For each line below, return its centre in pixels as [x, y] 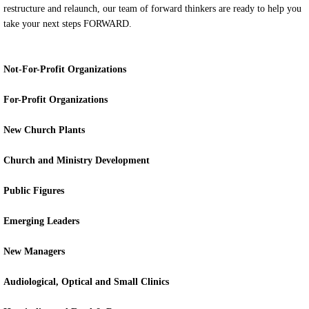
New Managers [34, 251]
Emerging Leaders [41, 221]
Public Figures [34, 191]
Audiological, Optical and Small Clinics [86, 282]
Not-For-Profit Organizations [65, 69]
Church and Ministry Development [77, 160]
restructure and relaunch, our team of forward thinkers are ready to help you [152, 9]
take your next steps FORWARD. [68, 24]
